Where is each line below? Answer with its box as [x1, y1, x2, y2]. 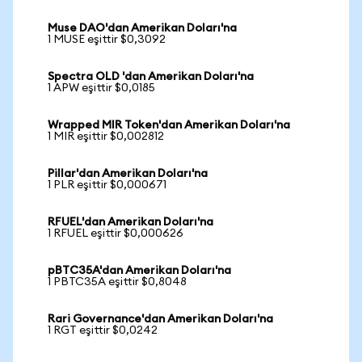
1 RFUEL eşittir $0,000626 [48, 228, 183, 239]
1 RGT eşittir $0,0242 [48, 325, 158, 336]
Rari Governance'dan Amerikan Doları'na [48, 314, 273, 325]
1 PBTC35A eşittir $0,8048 [48, 276, 187, 288]
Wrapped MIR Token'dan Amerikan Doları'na [48, 120, 290, 131]
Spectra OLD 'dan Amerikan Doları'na [48, 71, 254, 82]
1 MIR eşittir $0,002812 [48, 131, 164, 142]
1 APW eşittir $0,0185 [48, 82, 155, 94]
